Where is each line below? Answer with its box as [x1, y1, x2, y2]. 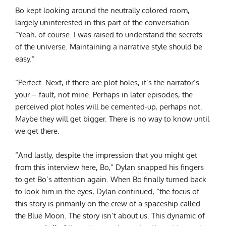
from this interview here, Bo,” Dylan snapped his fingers [15, 162, 204, 172]
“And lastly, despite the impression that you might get [15, 150, 197, 159]
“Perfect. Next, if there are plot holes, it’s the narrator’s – [15, 78, 206, 87]
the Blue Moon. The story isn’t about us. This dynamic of [15, 210, 205, 220]
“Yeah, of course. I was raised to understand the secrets [15, 30, 202, 39]
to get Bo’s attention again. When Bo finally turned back [15, 174, 206, 184]
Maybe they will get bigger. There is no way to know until [15, 114, 209, 124]
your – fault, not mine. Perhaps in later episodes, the [15, 90, 193, 99]
